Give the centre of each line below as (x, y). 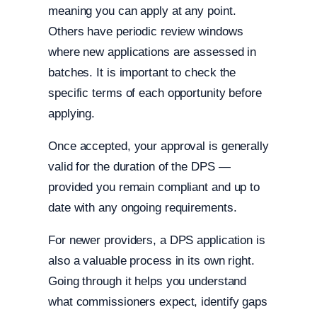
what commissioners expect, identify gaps (158, 302)
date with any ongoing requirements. (143, 208)
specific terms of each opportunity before (155, 93)
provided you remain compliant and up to (154, 188)
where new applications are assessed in (152, 52)
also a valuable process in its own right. (151, 261)
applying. (72, 114)
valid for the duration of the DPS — (139, 167)
